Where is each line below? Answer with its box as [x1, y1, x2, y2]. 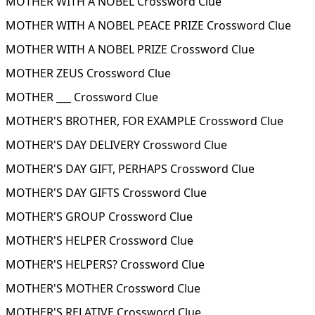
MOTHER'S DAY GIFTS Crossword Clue [6, 185, 207, 200]
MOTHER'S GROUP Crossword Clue [6, 209, 193, 224]
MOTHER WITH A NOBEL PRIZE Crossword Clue [6, 41, 255, 57]
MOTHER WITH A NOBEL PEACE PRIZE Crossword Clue [6, 18, 291, 33]
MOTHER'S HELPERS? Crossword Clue [6, 257, 205, 272]
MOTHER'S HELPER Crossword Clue [6, 233, 193, 248]
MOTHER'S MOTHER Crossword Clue [6, 281, 200, 296]
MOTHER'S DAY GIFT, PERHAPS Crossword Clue [6, 161, 255, 176]
